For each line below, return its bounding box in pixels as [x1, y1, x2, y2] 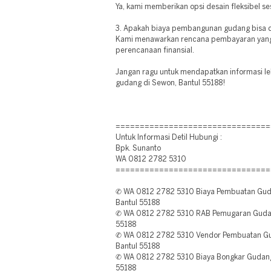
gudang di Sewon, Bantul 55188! [116, 80, 225, 87]
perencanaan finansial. [116, 47, 194, 54]
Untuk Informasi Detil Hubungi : [116, 134, 222, 141]
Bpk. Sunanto [116, 145, 161, 152]
